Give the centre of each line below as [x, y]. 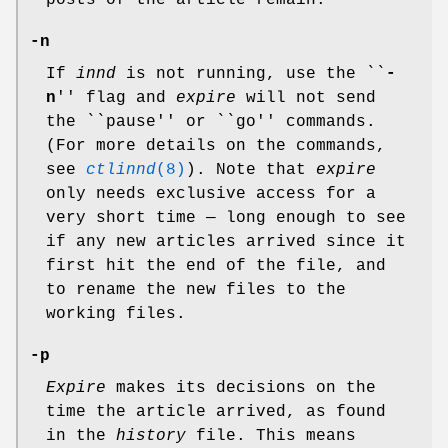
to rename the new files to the [196, 290]
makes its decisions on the [241, 388]
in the [81, 436]
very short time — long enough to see [226, 218]
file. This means [271, 436]
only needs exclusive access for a [211, 194]
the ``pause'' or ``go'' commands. [211, 122]
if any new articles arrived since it [226, 242]
